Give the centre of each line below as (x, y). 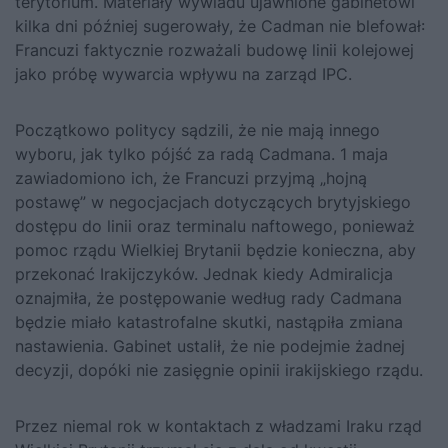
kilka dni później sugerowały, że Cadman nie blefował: (220, 25)
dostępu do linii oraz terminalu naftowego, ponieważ (215, 225)
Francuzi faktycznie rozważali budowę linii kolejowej (214, 49)
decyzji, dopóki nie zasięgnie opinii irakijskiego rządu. (219, 369)
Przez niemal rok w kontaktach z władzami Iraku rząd (218, 425)
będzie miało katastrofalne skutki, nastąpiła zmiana (209, 321)
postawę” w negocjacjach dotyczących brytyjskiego (213, 201)
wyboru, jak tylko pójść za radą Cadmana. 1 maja (201, 153)
